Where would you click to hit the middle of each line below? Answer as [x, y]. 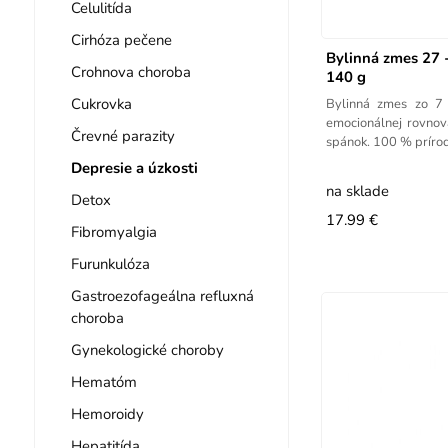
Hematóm [103, 381]
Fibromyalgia [113, 231]
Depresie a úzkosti [134, 167]
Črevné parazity [122, 135]
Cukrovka [101, 103]
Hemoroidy [107, 413]
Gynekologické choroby [147, 349]
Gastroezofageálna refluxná [162, 295]
